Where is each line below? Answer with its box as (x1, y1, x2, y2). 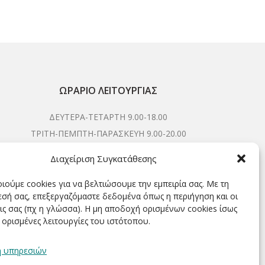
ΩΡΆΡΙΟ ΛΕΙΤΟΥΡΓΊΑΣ (59, 83, 158, 97)
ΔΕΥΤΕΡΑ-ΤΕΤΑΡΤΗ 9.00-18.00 (49, 111, 168, 122)
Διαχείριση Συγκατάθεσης (50, 153, 157, 164)
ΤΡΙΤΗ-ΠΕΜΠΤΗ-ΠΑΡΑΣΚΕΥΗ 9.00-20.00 (30, 127, 186, 139)
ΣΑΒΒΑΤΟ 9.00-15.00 (67, 144, 150, 156)
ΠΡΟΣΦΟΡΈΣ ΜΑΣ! (66, 207, 151, 221)
